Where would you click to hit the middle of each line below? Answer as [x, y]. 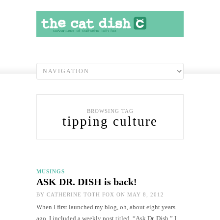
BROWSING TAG [110, 111]
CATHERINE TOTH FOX [81, 194]
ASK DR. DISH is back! [87, 181]
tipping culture [110, 121]
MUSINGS [51, 171]
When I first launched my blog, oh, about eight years [106, 207]
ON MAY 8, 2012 [139, 194]
